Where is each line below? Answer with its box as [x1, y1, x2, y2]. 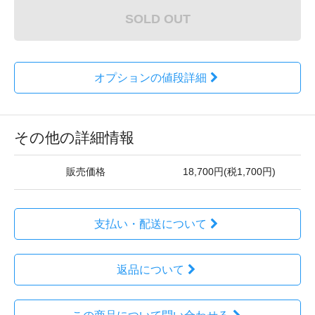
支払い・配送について [94, 218, 207, 230]
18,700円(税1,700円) [183, 167, 276, 177]
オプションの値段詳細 [94, 72, 207, 84]
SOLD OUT [124, 11, 191, 26]
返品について [116, 264, 184, 276]
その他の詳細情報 [14, 129, 134, 146]
